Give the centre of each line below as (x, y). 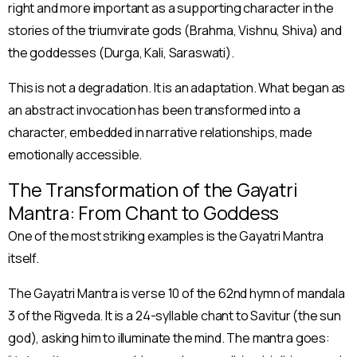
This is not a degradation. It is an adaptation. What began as (177, 87)
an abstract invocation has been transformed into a (154, 110)
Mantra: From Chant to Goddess (144, 212)
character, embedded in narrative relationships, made (160, 132)
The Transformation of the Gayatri (153, 189)
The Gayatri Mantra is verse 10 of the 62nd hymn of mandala (177, 293)
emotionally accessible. (75, 154)
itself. (24, 258)
